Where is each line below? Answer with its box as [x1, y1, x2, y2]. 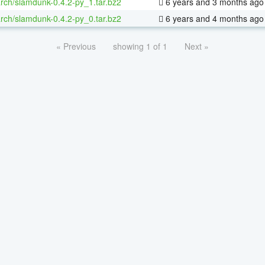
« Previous [56, 40, 96, 52]
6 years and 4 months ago [163, 12, 264, 24]
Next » [185, 40, 209, 52]
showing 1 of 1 [113, 40, 167, 52]
